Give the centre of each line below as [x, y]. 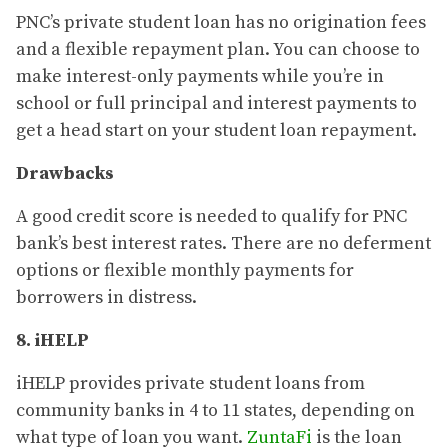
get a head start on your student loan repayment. [218, 131]
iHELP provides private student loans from [190, 384]
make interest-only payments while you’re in [200, 77]
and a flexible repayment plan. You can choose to [218, 50]
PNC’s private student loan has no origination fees [221, 23]
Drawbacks [65, 174]
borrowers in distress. [106, 298]
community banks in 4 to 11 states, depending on [215, 411]
